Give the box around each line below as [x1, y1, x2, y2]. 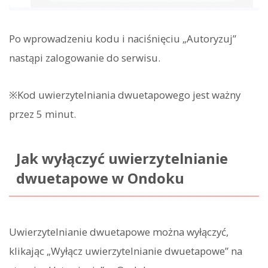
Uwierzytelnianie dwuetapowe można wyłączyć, [9, 224, 229, 239]
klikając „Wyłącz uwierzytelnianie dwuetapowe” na [9, 243, 242, 258]
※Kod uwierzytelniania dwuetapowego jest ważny [9, 87, 240, 102]
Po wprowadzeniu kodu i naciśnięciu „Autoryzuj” [9, 31, 236, 45]
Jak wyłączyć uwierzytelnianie [16, 148, 228, 168]
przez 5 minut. [9, 106, 76, 121]
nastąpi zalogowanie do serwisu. [9, 50, 160, 65]
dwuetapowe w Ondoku [16, 168, 184, 188]
